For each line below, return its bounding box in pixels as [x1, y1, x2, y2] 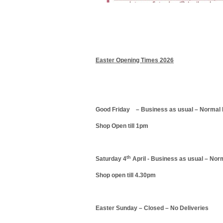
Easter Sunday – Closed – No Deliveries [96, 205, 209, 212]
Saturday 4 [96, 155, 126, 162]
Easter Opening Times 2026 [96, 57, 174, 64]
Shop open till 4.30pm [96, 172, 156, 179]
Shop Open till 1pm [96, 122, 148, 129]
